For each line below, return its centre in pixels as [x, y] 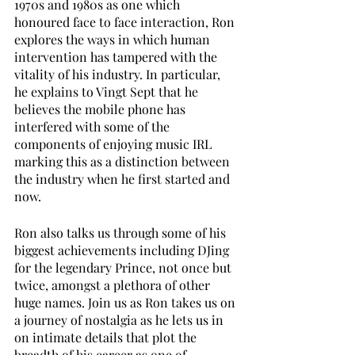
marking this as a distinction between [124, 161]
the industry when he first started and [124, 178]
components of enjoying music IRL [115, 143]
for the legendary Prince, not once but [124, 267]
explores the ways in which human [114, 39]
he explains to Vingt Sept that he [108, 91]
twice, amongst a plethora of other [114, 284]
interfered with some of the [94, 126]
